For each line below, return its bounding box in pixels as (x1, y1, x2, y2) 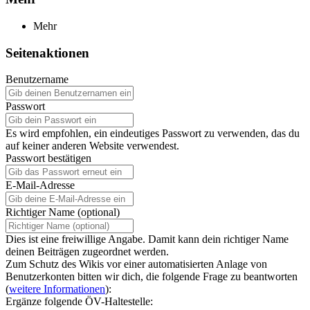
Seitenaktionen (6, 45, 89, 60)
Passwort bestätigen (6, 152, 91, 165)
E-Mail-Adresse (6, 179, 75, 192)
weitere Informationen (9, 283, 105, 295)
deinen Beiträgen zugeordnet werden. (6, 246, 169, 258)
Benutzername (6, 73, 69, 86)
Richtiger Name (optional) (6, 206, 120, 219)
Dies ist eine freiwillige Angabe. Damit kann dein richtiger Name (6, 233, 289, 246)
